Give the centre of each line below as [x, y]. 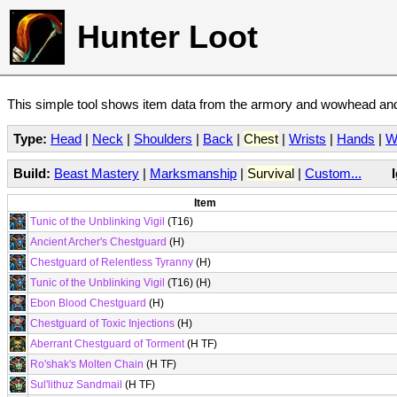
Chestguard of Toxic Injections [102, 323]
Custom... [333, 173]
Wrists [307, 139]
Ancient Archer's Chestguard [98, 242]
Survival [271, 173]
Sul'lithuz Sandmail [76, 385]
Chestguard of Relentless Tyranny [112, 262]
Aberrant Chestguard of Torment [107, 344]
